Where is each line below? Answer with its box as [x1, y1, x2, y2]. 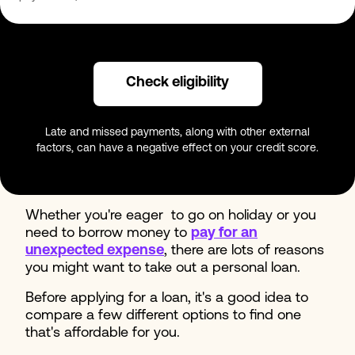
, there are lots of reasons [164, 242, 324, 258]
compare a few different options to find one [25, 307, 301, 323]
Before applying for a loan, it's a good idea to [25, 290, 308, 306]
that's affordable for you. [25, 325, 180, 341]
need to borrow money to [25, 225, 191, 241]
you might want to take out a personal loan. [25, 260, 300, 276]
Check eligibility [126, 74, 229, 90]
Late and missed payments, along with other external [45, 126, 310, 139]
